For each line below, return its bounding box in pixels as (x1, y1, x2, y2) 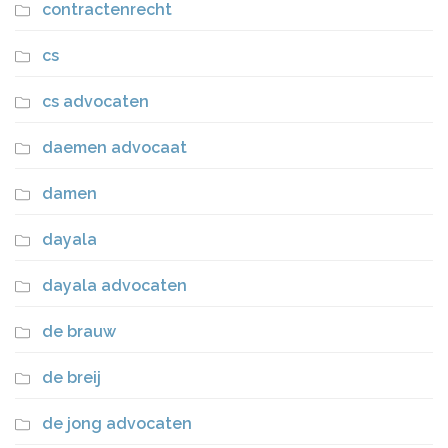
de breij (42, 368, 101, 388)
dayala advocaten (42, 276, 187, 296)
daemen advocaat (42, 138, 187, 158)
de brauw (42, 322, 116, 342)
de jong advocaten (42, 414, 192, 434)
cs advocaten (42, 92, 149, 112)
